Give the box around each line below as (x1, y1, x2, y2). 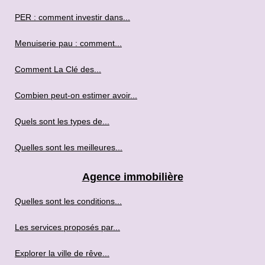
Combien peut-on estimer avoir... (15, 91, 137, 100)
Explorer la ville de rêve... (15, 248, 109, 258)
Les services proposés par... (15, 222, 120, 232)
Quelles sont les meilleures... (15, 143, 122, 152)
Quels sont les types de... (15, 117, 109, 126)
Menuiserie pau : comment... (15, 38, 122, 48)
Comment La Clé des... (15, 64, 101, 74)
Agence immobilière (82, 171, 183, 183)
